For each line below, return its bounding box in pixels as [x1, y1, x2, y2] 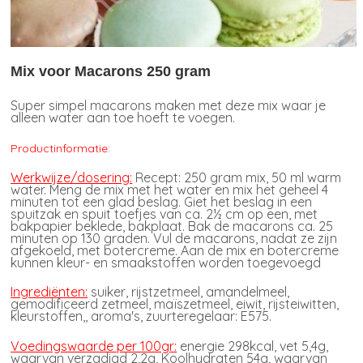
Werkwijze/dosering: [11, 169, 133, 186]
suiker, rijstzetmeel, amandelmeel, [88, 284, 290, 301]
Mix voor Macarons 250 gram [11, 63, 211, 80]
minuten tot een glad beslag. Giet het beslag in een [11, 194, 313, 211]
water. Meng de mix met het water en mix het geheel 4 [11, 181, 329, 199]
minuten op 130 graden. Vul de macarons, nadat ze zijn [11, 230, 338, 247]
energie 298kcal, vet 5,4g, [177, 337, 329, 354]
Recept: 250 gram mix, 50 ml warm [132, 169, 342, 186]
